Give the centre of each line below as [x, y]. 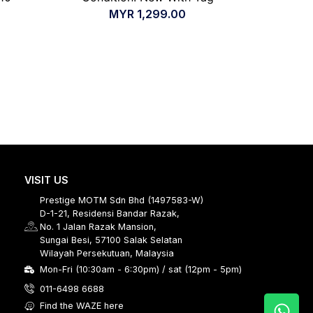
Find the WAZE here [82, 306]
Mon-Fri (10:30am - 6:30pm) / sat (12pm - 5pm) [141, 270]
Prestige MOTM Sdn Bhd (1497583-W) [122, 201]
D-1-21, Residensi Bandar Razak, [110, 214]
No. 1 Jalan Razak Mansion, [99, 227]
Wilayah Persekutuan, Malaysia [107, 254]
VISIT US [46, 180]
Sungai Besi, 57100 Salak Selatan [111, 240]
